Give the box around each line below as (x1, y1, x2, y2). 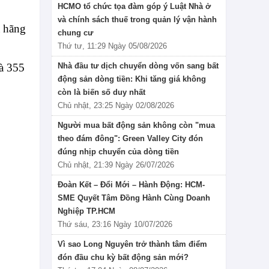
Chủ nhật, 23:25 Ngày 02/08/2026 (58, 101, 174, 110)
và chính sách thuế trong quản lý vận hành (58, 15, 217, 25)
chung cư (58, 28, 93, 38)
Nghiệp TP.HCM (58, 207, 115, 216)
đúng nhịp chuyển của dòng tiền (58, 147, 179, 157)
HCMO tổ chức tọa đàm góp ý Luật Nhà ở (58, 2, 211, 11)
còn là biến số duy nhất (58, 88, 145, 97)
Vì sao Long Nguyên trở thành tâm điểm (58, 240, 207, 249)
